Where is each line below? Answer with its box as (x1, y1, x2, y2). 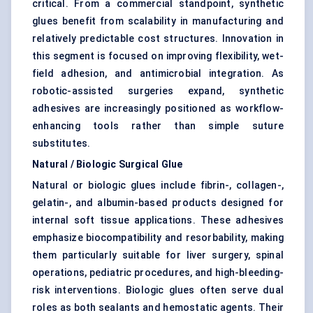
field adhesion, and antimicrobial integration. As (32, 68, 284, 80)
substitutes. (32, 138, 91, 150)
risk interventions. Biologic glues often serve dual (32, 284, 284, 296)
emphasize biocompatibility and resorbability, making (32, 232, 284, 244)
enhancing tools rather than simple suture (32, 120, 284, 132)
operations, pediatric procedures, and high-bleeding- (32, 267, 284, 279)
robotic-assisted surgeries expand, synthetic (32, 85, 284, 97)
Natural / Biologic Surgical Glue (32, 159, 183, 170)
